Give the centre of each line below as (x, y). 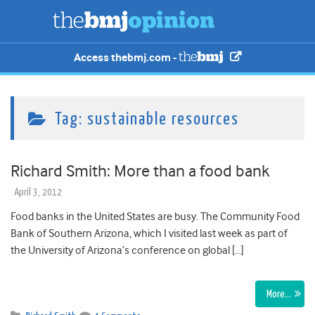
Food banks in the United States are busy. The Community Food (155, 217)
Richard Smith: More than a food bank (140, 171)
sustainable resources (163, 120)
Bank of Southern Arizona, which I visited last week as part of (149, 234)
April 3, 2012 (38, 193)
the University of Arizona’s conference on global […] (127, 251)
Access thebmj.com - (127, 58)
